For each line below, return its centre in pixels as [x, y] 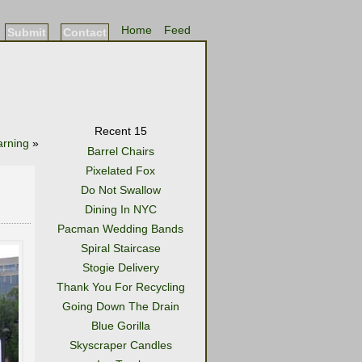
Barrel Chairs [120, 151]
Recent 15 [120, 131]
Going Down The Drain [120, 306]
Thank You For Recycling [120, 287]
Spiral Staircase [120, 248]
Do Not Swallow [120, 190]
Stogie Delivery [120, 267]
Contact [85, 32]
